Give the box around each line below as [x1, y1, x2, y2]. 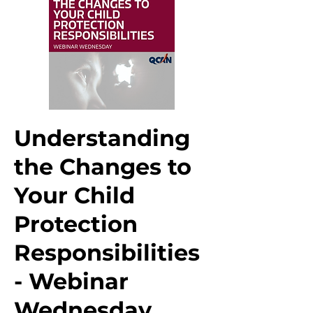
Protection [14, 210, 138, 238]
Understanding [14, 124, 190, 152]
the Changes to [14, 153, 191, 180]
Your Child [14, 182, 135, 209]
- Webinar [14, 268, 129, 295]
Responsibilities [14, 239, 200, 266]
